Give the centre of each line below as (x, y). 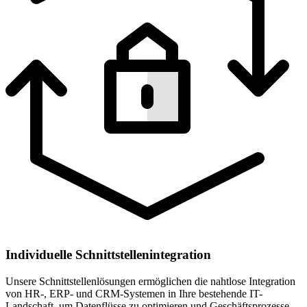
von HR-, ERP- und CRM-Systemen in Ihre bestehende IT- (134, 294)
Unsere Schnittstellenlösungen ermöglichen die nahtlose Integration (150, 282)
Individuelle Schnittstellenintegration (108, 255)
